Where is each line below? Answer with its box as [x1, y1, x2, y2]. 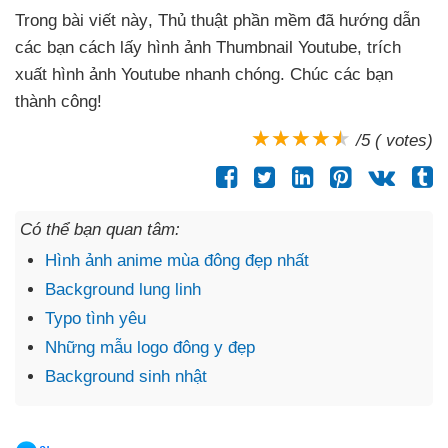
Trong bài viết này [15, 10, 148, 30]
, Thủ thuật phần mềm [148, 10, 316, 30]
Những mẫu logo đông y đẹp [45, 337, 255, 357]
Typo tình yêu [45, 308, 146, 328]
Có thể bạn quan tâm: [20, 219, 180, 239]
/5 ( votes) [356, 130, 433, 150]
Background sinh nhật [45, 366, 207, 386]
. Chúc [280, 64, 334, 84]
